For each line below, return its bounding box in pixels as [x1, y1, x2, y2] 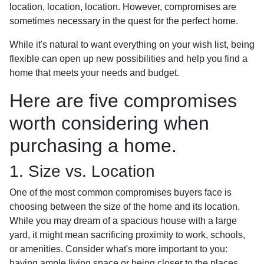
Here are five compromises [9, 90, 237, 111]
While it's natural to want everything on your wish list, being [9, 39, 255, 49]
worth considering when [9, 112, 209, 134]
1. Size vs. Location [9, 161, 155, 180]
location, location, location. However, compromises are [9, 1, 236, 12]
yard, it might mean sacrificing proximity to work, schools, [9, 229, 245, 240]
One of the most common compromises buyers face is [9, 187, 232, 197]
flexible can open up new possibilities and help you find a [9, 53, 247, 64]
